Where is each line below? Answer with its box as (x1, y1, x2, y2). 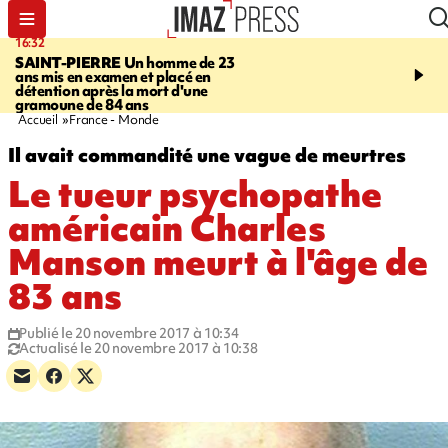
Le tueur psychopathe (7, 170, 382, 219)
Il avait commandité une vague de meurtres (7, 142, 406, 168)
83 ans (7, 272, 122, 321)
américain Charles (7, 204, 326, 253)
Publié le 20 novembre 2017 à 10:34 (19, 324, 239, 342)
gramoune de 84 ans (15, 95, 149, 115)
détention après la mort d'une (15, 81, 208, 101)
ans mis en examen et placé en (15, 67, 211, 87)
